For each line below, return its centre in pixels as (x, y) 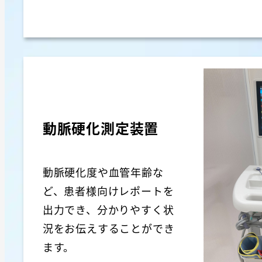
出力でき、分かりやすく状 (108, 210)
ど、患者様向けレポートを (108, 191)
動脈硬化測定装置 (101, 127)
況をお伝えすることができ (108, 228)
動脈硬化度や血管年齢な (103, 172)
